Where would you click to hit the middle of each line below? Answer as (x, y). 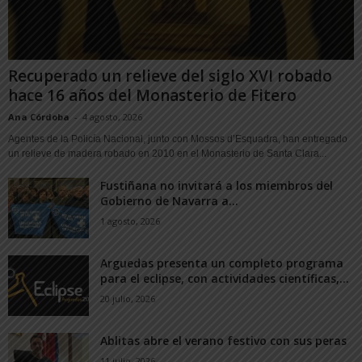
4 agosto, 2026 (112, 116)
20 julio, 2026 (128, 298)
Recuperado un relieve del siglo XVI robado (170, 76)
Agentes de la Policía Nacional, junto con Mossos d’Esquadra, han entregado (178, 139)
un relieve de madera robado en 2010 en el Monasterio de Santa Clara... (167, 153)
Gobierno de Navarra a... (169, 200)
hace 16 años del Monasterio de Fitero (152, 95)
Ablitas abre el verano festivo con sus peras (223, 340)
